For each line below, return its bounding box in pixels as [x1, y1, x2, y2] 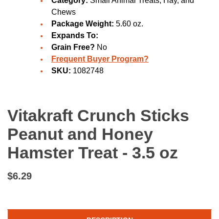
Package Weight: [51, 20, 114, 28]
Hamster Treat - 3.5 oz [7, 143, 178, 162]
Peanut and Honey [7, 125, 153, 143]
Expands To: [51, 31, 98, 40]
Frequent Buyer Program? [51, 55, 149, 63]
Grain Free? [51, 43, 95, 51]
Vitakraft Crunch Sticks [7, 106, 189, 125]
